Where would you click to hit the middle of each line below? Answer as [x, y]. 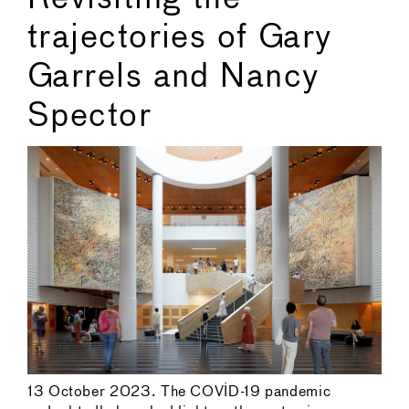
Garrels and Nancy [173, 78]
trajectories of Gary [180, 39]
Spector [90, 117]
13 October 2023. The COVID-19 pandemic [179, 392]
